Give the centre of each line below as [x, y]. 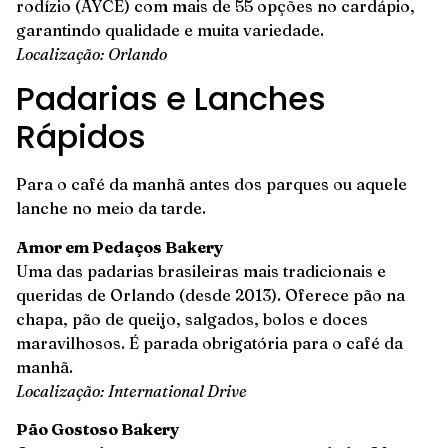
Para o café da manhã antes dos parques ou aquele [211, 184]
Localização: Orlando [91, 53]
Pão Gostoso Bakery [97, 428]
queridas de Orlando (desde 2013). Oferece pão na [210, 294]
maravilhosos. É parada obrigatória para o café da [209, 342]
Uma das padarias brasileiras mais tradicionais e [201, 270]
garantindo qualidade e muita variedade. [170, 29]
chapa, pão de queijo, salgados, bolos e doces [192, 318]
